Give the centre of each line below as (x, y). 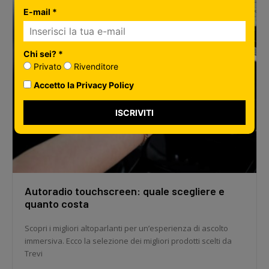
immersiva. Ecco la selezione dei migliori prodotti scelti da (128, 240)
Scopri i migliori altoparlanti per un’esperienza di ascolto (126, 228)
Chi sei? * (43, 54)
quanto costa (57, 203)
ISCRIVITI (134, 113)
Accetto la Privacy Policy (84, 85)
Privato (46, 67)
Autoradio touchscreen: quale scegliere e (125, 191)
